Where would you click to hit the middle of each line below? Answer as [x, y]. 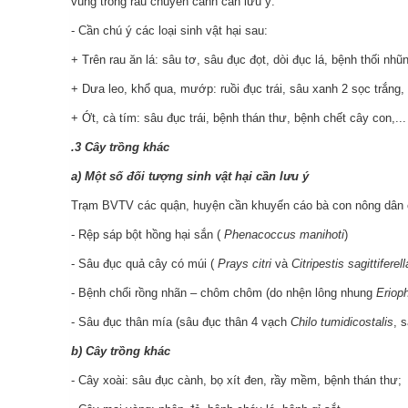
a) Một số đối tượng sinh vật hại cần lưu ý [190, 176]
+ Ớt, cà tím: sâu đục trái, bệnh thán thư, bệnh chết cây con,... [239, 118]
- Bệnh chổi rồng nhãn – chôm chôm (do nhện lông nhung [224, 293]
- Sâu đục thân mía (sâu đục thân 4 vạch [181, 322]
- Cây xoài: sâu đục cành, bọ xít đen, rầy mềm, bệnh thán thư [235, 380]
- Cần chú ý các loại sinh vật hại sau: [169, 31]
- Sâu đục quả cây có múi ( [144, 264]
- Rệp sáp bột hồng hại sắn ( [148, 235]
